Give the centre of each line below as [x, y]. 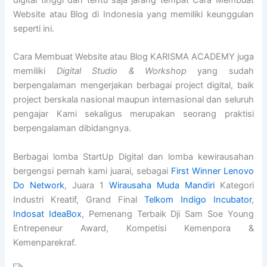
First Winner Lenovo [212, 171]
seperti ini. [34, 29]
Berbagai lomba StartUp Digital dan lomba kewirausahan [133, 156]
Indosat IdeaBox [48, 214]
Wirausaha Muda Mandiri [162, 185]
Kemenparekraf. [45, 242]
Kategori [234, 185]
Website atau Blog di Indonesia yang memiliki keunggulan [133, 15]
